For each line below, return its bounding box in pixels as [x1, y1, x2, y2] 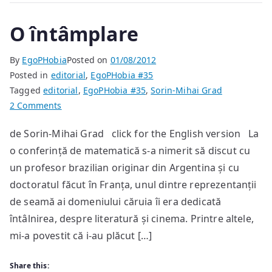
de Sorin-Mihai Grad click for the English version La [10, 127, 259, 140]
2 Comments [10, 100, 62, 111]
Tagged [10, 84, 44, 96]
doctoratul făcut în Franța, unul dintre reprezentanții [10, 178, 257, 191]
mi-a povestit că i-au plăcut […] [10, 229, 152, 242]
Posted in [10, 69, 51, 81]
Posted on [66, 54, 110, 66]
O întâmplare [10, 21, 138, 47]
